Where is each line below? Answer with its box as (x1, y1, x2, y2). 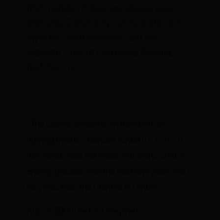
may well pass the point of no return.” (27, 182, 165, 192)
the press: (104, 207, 142, 217)
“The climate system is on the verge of (27, 119, 165, 129)
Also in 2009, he (27, 207, 89, 217)
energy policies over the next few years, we (27, 166, 186, 176)
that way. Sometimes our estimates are (27, 18, 181, 28)
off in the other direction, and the (27, 33, 157, 43)
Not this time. (27, 62, 80, 73)
